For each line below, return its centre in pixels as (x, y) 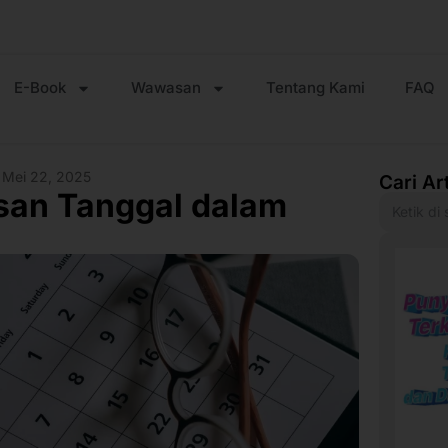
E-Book (40, 87)
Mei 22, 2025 (46, 176)
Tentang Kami (316, 87)
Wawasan (166, 87)
